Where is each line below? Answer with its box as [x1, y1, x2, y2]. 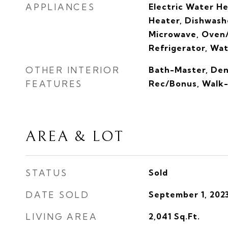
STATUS [25, 167, 68, 178]
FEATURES [25, 78, 82, 89]
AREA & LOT [25, 128, 124, 145]
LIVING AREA [25, 211, 98, 222]
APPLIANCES [25, 2, 95, 12]
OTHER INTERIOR [25, 65, 120, 75]
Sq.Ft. [174, 211, 200, 221]
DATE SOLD [25, 189, 90, 200]
